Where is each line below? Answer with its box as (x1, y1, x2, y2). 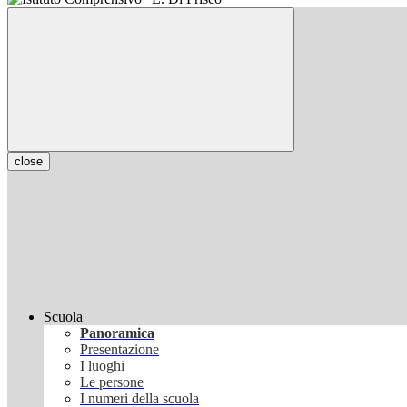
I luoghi (80, 358, 124, 374)
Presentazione (80, 342, 159, 358)
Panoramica (80, 325, 154, 342)
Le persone (80, 374, 144, 391)
